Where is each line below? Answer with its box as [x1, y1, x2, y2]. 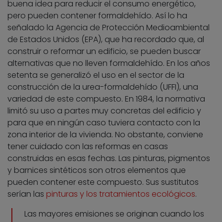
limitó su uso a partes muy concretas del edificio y [7, 105, 201, 117]
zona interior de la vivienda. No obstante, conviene [7, 129, 203, 141]
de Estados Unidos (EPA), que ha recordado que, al [7, 34, 204, 46]
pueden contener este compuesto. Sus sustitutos [7, 176, 199, 188]
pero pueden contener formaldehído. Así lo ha [7, 10, 187, 22]
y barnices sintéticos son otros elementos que [7, 165, 186, 176]
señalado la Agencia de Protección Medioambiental [7, 22, 210, 34]
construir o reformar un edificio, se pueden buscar [7, 46, 201, 57]
